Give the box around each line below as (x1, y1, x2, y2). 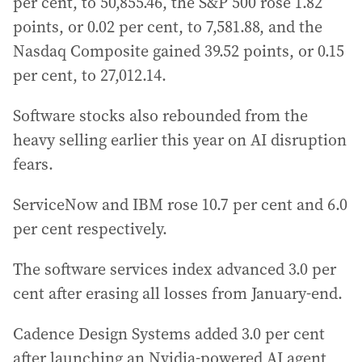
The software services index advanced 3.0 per (13, 258, 336, 280)
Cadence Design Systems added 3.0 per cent (13, 322, 325, 345)
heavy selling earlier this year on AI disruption (13, 128, 347, 151)
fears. (13, 153, 53, 175)
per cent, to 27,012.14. (13, 64, 166, 86)
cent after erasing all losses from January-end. (13, 282, 343, 305)
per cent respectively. (13, 217, 167, 240)
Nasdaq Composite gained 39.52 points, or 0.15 (13, 40, 344, 62)
